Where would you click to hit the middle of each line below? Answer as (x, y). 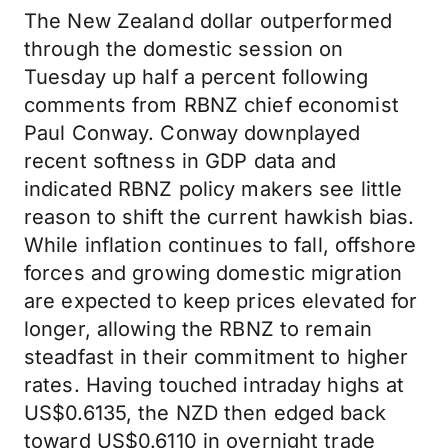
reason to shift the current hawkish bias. (219, 217)
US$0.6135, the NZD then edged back (205, 413)
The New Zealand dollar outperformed (208, 21)
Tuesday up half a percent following (196, 77)
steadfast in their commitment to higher (216, 357)
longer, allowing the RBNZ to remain (198, 329)
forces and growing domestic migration (213, 273)
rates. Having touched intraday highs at (214, 385)
